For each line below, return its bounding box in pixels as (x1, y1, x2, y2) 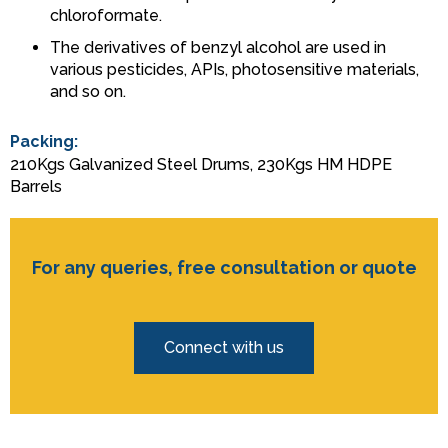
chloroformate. (50, 6, 162, 26)
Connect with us (164, 338, 284, 358)
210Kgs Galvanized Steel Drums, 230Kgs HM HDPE (10, 155, 392, 175)
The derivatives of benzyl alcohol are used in (50, 38, 386, 58)
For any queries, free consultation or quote (31, 257, 417, 279)
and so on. (50, 82, 126, 102)
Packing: (10, 132, 78, 152)
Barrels (10, 177, 62, 197)
